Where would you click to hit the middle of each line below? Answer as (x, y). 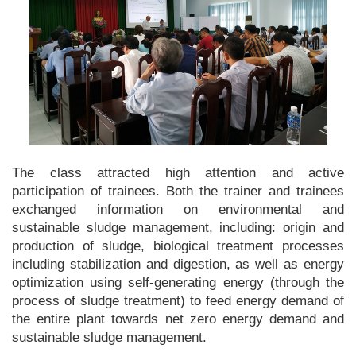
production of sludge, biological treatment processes (178, 246)
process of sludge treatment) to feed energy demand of (178, 301)
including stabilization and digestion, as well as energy (178, 264)
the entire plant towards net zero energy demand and (178, 319)
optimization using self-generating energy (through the (178, 282)
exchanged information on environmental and (178, 209)
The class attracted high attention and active (178, 173)
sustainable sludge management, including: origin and (178, 228)
